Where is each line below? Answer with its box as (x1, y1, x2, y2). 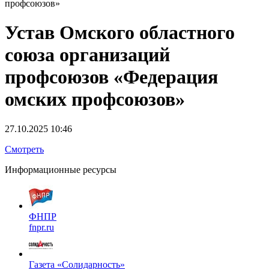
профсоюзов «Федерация (5, 66, 218, 88)
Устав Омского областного (5, 22, 235, 44)
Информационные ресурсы (5, 164, 116, 175)
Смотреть (5, 144, 44, 154)
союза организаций (5, 44, 170, 66)
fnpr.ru (29, 222, 54, 232)
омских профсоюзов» (5, 88, 185, 110)
